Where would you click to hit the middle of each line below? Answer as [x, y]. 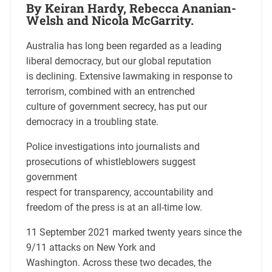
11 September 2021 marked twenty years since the [134, 233]
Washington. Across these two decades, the [118, 263]
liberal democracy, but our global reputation [118, 61]
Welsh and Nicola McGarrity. [110, 20]
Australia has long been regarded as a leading [124, 46]
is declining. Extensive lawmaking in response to [129, 76]
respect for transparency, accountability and [119, 192]
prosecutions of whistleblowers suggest [110, 162]
